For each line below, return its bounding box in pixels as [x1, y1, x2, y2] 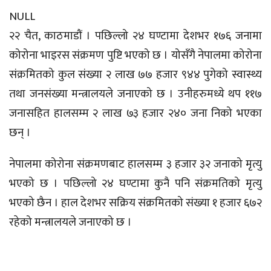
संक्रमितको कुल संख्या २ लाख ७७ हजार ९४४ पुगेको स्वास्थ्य [9, 65, 262, 84]
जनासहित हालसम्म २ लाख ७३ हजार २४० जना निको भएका [9, 104, 262, 123]
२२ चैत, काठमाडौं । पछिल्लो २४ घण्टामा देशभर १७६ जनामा [9, 27, 262, 45]
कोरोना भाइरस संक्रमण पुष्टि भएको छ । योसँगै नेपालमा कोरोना [9, 46, 262, 65]
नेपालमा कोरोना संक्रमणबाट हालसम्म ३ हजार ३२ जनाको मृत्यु [9, 155, 262, 174]
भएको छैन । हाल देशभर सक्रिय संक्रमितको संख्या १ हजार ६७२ [9, 194, 262, 212]
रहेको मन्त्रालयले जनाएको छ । [9, 213, 132, 232]
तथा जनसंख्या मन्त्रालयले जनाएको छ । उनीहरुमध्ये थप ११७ [9, 85, 262, 103]
